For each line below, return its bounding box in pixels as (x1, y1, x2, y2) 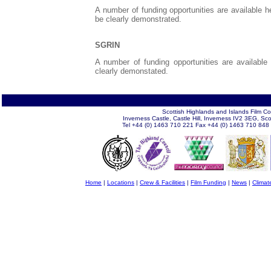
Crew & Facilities (140, 179, 185, 186)
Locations (107, 179, 134, 186)
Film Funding (191, 179, 226, 186)
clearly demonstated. (95, 67, 168, 76)
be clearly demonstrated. (95, 15, 181, 24)
